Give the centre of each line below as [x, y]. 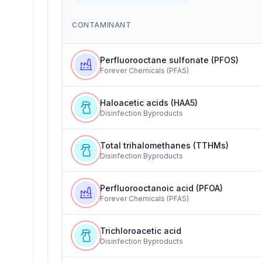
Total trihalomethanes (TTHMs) [164, 145]
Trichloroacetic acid [141, 231]
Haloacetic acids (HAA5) [149, 103]
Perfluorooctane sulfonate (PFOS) [169, 60]
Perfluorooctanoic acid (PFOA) [161, 188]
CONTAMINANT [102, 25]
